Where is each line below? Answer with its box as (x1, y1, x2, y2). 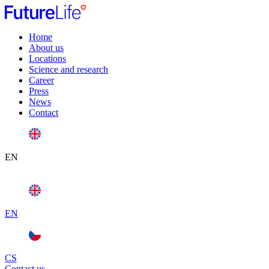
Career (29, 75, 54, 85)
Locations (29, 53, 66, 64)
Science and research (29, 64, 108, 74)
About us (29, 43, 64, 53)
